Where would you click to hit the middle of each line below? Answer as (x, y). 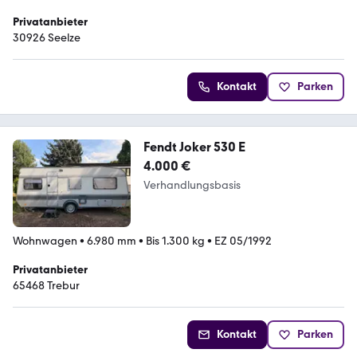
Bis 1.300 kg (175, 241)
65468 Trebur (46, 286)
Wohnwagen (45, 241)
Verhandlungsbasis (192, 185)
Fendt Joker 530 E (194, 147)
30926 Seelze (47, 37)
